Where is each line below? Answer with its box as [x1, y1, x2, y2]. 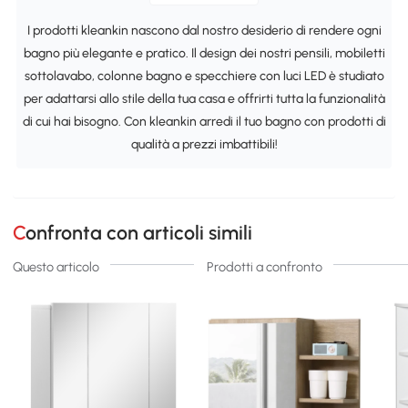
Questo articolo [13, 259, 100, 276]
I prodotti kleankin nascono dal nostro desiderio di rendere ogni [26, 22, 382, 38]
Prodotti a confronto [206, 259, 322, 276]
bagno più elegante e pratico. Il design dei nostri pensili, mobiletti [23, 45, 385, 61]
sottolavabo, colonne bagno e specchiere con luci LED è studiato [24, 67, 384, 84]
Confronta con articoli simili [25, 221, 253, 245]
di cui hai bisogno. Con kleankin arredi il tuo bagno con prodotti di [22, 113, 386, 129]
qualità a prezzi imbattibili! [130, 136, 278, 152]
